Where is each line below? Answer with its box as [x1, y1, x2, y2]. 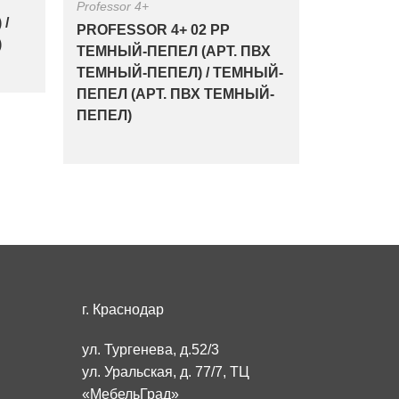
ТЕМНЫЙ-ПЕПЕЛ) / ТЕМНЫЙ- [77, 65, 283, 80]
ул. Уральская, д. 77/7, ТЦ [82, 364, 249, 379]
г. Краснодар [82, 302, 164, 317]
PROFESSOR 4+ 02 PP [77, 22, 230, 37]
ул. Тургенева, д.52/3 [82, 342, 219, 357]
